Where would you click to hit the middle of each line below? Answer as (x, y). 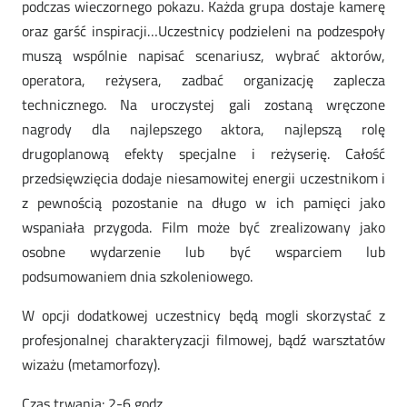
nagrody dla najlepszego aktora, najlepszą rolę (203, 129)
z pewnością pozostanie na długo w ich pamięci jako (203, 203)
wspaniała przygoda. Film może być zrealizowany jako (203, 228)
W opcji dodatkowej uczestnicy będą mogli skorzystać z (203, 316)
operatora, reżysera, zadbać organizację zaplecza (203, 80)
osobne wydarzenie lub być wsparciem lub (203, 252)
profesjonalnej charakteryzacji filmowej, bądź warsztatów (203, 340)
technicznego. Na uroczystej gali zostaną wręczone (203, 105)
